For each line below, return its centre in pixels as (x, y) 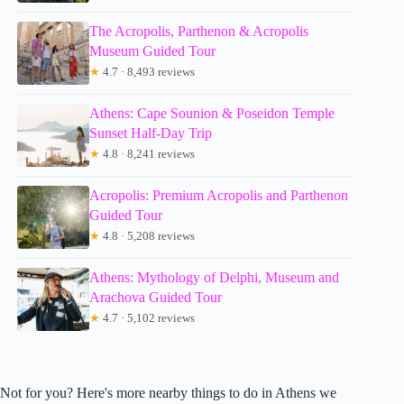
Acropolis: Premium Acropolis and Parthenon (219, 195)
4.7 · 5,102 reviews (148, 317)
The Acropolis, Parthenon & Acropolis (199, 31)
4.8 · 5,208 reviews (148, 235)
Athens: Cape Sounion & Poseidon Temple (212, 113)
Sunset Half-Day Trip (151, 133)
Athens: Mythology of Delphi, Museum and (215, 277)
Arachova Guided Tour (156, 297)
